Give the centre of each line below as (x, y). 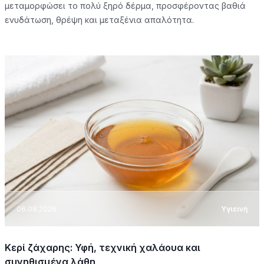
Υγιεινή (234, 209)
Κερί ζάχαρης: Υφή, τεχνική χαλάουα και (103, 248)
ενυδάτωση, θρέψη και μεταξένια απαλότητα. (99, 20)
